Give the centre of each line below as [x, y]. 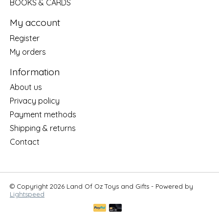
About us [26, 87]
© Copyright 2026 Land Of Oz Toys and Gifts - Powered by [101, 186]
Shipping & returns [43, 128]
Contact [25, 142]
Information [35, 72]
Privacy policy [35, 101]
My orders [28, 52]
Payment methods [43, 115]
